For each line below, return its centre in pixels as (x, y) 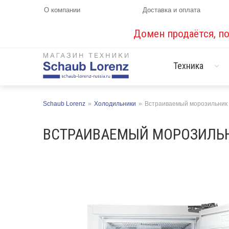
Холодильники (115, 104)
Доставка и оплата (172, 10)
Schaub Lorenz (64, 104)
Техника (188, 66)
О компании (62, 10)
